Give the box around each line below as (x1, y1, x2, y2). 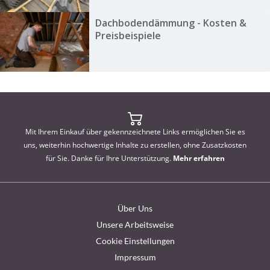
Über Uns (118, 202, 152, 213)
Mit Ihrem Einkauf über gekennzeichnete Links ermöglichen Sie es (25, 126, 245, 137)
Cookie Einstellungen (95, 235, 175, 246)
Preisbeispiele (95, 29, 161, 43)
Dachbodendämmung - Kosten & (95, 16, 246, 30)
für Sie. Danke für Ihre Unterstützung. (45, 152, 173, 163)
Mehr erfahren (172, 152, 225, 163)
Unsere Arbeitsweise (96, 219, 174, 230)
